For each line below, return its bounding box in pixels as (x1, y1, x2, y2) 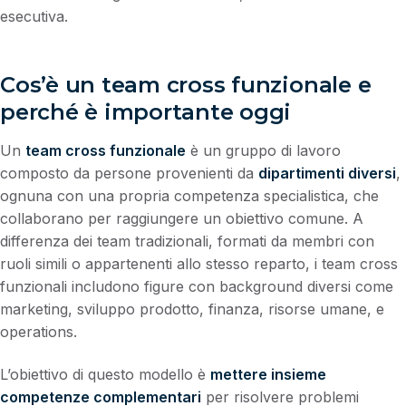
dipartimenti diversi (258, 163, 396, 182)
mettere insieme (210, 365, 326, 384)
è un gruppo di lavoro (186, 140, 341, 159)
